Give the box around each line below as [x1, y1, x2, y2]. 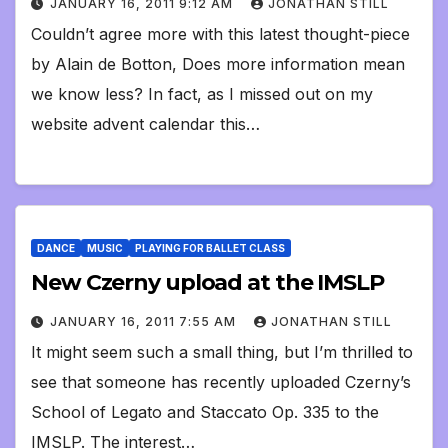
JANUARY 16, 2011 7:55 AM [50, 314, 240, 330]
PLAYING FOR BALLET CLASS [135, 242, 285, 255]
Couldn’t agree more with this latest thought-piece [31, 23, 410, 44]
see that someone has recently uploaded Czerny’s [31, 372, 411, 393]
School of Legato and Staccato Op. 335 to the [31, 402, 379, 423]
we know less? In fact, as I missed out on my [31, 83, 373, 104]
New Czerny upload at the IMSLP [31, 269, 384, 297]
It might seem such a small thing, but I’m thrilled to [31, 342, 413, 363]
